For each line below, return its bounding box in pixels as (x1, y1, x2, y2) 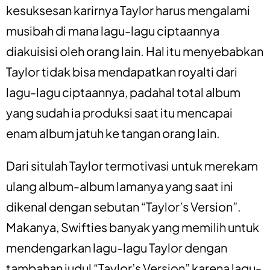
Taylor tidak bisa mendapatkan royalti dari (6, 63, 237, 79)
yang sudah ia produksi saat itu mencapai (6, 104, 233, 120)
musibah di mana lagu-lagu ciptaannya (6, 22, 219, 38)
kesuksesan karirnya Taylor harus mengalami (6, 2, 250, 17)
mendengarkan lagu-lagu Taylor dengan (6, 239, 227, 255)
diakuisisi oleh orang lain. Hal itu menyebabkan (6, 43, 263, 58)
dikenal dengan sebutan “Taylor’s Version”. (6, 198, 241, 214)
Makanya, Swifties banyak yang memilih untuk (6, 219, 259, 234)
